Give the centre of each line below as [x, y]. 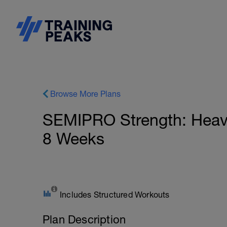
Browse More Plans [85, 94]
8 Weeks [73, 139]
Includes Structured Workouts [115, 195]
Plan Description [84, 219]
